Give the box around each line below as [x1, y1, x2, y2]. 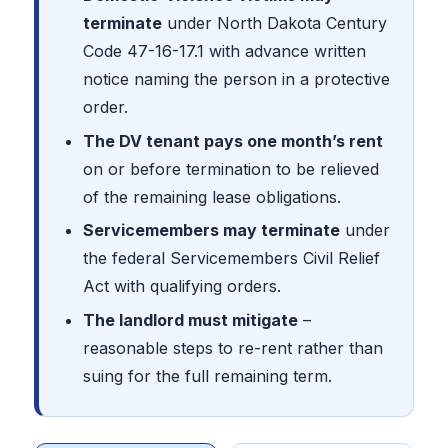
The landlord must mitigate [83, 309, 299, 330]
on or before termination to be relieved [83, 158, 380, 179]
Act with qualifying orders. [83, 276, 282, 297]
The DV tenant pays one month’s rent [83, 130, 384, 151]
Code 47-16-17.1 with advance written [83, 41, 367, 62]
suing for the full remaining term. [83, 365, 333, 386]
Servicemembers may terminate [83, 220, 341, 241]
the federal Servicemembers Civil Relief [83, 248, 381, 269]
